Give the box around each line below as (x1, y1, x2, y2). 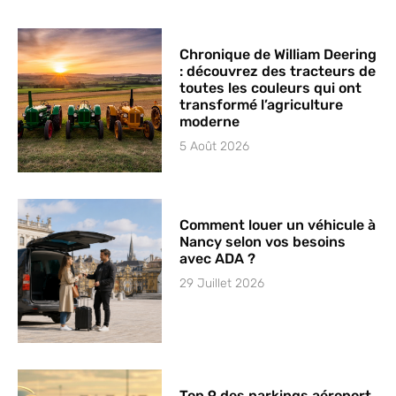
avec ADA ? (179, 250, 256, 268)
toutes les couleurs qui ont (179, 79, 362, 96)
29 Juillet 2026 (179, 276, 265, 292)
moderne (179, 112, 240, 130)
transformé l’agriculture (179, 95, 344, 113)
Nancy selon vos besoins (179, 233, 346, 251)
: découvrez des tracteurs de (179, 62, 377, 80)
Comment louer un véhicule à (179, 217, 377, 234)
